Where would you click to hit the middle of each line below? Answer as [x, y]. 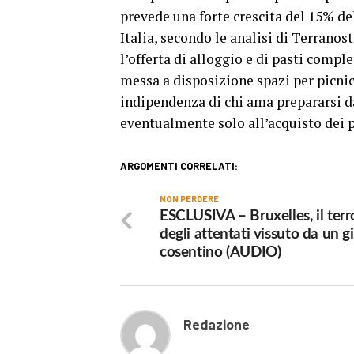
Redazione [217, 324]
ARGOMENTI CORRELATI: [179, 166]
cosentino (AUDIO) [220, 252]
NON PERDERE [189, 199]
